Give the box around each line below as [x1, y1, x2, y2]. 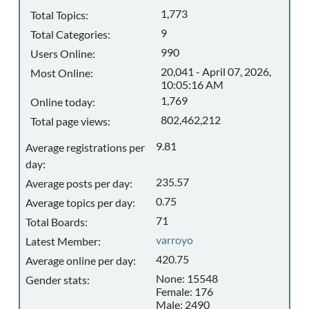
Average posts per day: [25, 177, 132, 190]
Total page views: [30, 114, 110, 128]
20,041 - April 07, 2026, [161, 65, 272, 78]
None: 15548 [156, 272, 219, 285]
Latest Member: [25, 235, 101, 248]
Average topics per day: [25, 196, 135, 209]
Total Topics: [30, 8, 88, 21]
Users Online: [30, 47, 95, 60]
